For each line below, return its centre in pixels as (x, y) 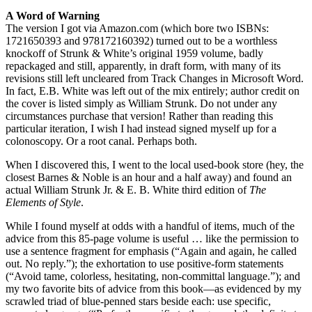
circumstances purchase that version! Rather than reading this (139, 116)
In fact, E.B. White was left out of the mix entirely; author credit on (153, 91)
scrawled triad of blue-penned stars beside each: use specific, (138, 301)
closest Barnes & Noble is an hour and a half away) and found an (149, 177)
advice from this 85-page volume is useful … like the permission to (152, 238)
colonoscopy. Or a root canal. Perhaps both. (101, 141)
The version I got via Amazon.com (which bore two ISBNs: (137, 28)
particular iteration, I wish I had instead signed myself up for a (141, 128)
